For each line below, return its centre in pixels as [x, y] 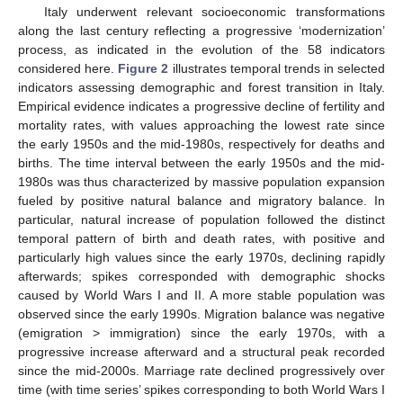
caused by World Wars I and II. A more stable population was [201, 295]
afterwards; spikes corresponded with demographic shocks [201, 276]
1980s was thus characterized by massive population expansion [201, 181]
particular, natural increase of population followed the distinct [201, 219]
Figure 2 [143, 68]
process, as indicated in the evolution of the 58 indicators [201, 49]
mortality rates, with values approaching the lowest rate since [201, 125]
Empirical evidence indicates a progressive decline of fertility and [201, 106]
